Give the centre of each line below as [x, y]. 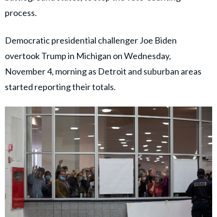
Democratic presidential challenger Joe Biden [91, 40]
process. [21, 12]
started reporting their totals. [60, 86]
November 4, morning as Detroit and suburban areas [103, 71]
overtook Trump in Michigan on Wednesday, [88, 55]
